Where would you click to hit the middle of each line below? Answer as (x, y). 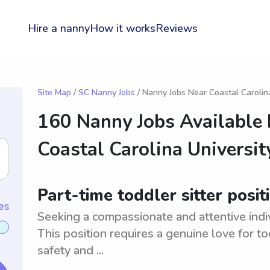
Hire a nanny (59, 28)
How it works (123, 28)
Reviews (177, 28)
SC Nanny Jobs (107, 93)
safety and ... (71, 250)
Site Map (54, 93)
